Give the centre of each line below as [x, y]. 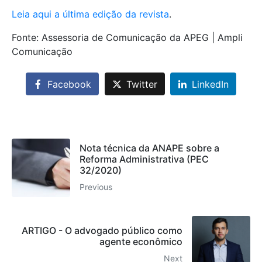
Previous [96, 187]
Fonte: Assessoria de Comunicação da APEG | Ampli [127, 38]
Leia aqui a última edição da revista [90, 14]
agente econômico [141, 242]
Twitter [142, 84]
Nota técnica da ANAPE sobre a [149, 148]
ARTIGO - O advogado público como [102, 231]
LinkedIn [211, 84]
